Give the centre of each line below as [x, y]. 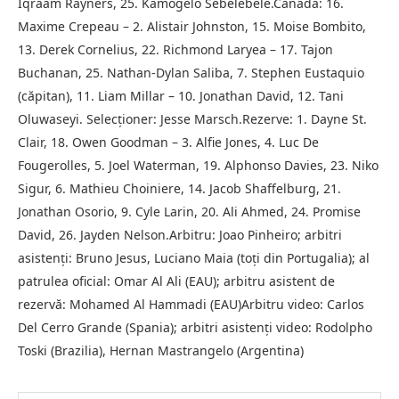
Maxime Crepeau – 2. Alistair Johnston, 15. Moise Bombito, [192, 27]
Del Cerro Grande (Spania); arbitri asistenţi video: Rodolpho [195, 328]
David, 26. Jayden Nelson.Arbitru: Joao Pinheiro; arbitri [180, 235]
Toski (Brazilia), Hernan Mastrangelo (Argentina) [161, 351]
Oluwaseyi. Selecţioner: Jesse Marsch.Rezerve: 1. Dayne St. [192, 119]
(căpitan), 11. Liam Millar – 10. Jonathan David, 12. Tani [181, 96]
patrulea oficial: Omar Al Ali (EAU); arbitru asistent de [176, 281]
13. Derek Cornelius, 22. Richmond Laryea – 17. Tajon [175, 50]
